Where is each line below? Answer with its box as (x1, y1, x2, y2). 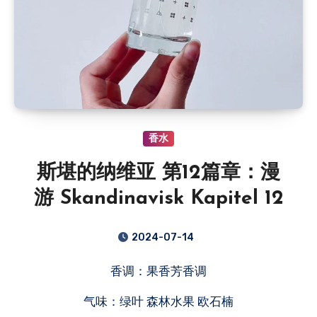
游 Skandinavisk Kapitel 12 (33, 188, 284, 209)
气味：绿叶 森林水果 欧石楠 (83, 294, 234, 309)
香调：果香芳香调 (122, 263, 207, 278)
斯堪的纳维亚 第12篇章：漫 (37, 163, 280, 183)
